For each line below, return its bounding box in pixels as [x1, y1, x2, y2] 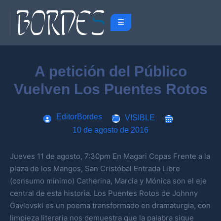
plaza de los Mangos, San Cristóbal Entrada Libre [10, 163, 180, 173]
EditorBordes [56, 112, 102, 121]
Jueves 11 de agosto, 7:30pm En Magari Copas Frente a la [10, 151, 210, 161]
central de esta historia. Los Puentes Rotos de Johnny [10, 188, 198, 198]
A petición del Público [34, 63, 187, 79]
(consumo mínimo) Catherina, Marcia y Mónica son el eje [10, 176, 207, 185]
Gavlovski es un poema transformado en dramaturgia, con [10, 200, 211, 210]
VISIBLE [125, 113, 155, 122]
